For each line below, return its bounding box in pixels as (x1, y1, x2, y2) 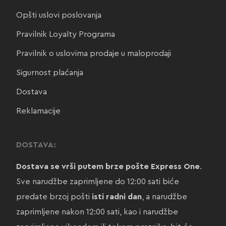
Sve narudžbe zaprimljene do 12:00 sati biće (16, 178, 179, 186)
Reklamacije (16, 107, 61, 116)
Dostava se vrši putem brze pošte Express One (16, 162, 200, 171)
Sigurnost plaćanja (16, 69, 83, 77)
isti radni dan (91, 193, 142, 201)
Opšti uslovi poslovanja (16, 11, 101, 20)
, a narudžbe (141, 193, 187, 201)
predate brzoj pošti (16, 193, 92, 201)
